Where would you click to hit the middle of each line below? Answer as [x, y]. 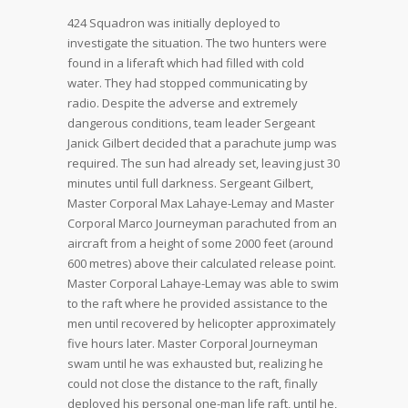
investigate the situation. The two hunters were [197, 43]
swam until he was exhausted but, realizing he [195, 363]
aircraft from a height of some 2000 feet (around [200, 243]
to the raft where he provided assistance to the [198, 303]
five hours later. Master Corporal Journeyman [193, 343]
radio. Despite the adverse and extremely [183, 103]
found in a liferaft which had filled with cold [186, 63]
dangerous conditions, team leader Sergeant [191, 123]
